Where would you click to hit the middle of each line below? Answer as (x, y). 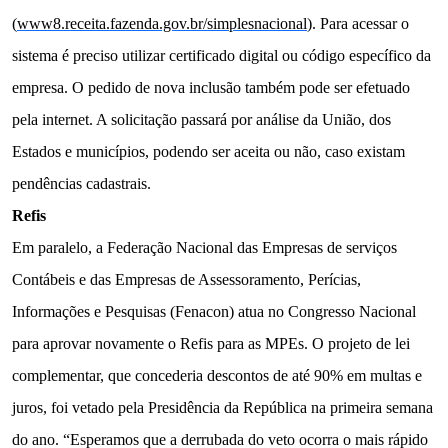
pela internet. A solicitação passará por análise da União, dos (201, 119)
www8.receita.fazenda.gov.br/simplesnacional (162, 23)
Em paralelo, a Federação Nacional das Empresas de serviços (204, 247)
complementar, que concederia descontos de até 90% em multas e (217, 375)
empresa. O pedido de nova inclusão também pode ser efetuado (211, 87)
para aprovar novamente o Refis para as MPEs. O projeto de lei (211, 343)
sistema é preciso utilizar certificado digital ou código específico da (221, 55)
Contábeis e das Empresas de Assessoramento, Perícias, (186, 279)
